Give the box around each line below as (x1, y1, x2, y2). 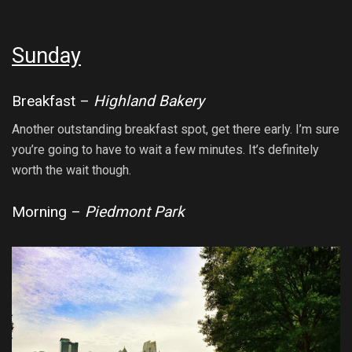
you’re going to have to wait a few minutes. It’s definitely (12, 142, 319, 158)
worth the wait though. (12, 163, 131, 178)
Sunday (12, 43, 81, 69)
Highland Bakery (93, 91, 204, 110)
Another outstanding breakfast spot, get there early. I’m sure (12, 122, 339, 137)
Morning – (12, 202, 85, 221)
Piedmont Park (85, 202, 185, 221)
